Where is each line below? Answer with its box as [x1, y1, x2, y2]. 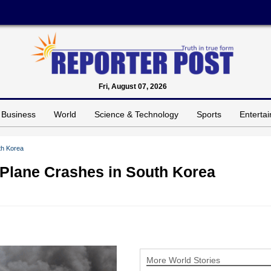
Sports [197, 109, 221, 119]
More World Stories [146, 255, 220, 265]
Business [1, 109, 36, 119]
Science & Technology [94, 109, 178, 119]
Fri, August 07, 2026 [98, 82, 167, 91]
